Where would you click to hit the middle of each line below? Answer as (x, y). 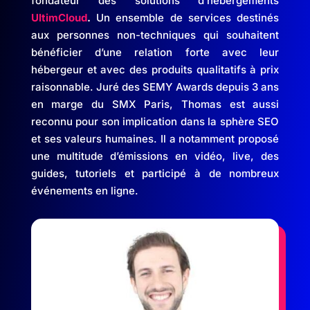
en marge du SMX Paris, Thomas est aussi (155, 104)
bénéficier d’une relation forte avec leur (155, 52)
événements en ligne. (84, 190)
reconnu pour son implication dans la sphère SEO (155, 121)
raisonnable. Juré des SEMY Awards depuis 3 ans (155, 86)
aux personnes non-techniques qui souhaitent (155, 35)
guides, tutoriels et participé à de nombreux (155, 173)
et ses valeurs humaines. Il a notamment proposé (155, 138)
